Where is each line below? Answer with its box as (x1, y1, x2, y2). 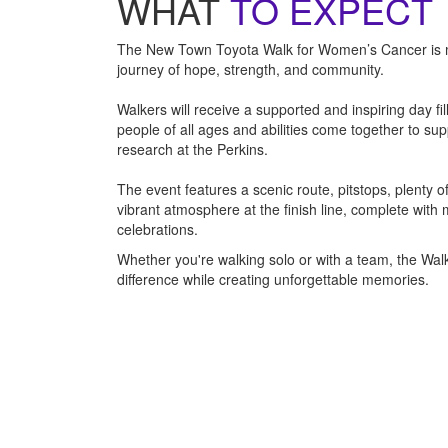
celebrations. (117, 218, 198, 239)
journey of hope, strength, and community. (117, 58, 384, 79)
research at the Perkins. (117, 138, 268, 159)
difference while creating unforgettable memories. (117, 268, 429, 289)
